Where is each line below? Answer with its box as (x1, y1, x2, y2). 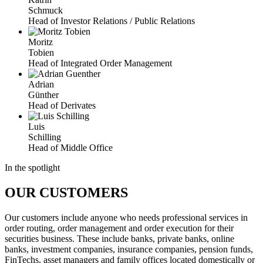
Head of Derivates (28, 100, 96, 111)
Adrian (28, 79, 54, 90)
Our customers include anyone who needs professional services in (5, 212, 248, 222)
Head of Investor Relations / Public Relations (28, 16, 195, 26)
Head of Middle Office (28, 143, 113, 153)
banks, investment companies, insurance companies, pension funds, (5, 244, 253, 254)
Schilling (28, 132, 61, 143)
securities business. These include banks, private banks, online (5, 233, 234, 244)
